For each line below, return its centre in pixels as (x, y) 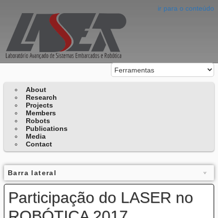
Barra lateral (32, 173)
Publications (47, 129)
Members (41, 113)
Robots (38, 121)
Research (42, 98)
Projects (40, 105)
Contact (39, 144)
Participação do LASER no (101, 198)
